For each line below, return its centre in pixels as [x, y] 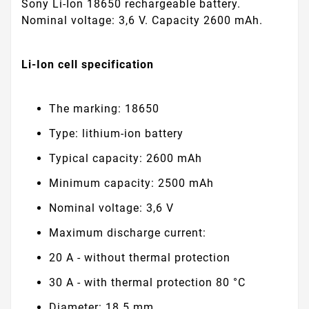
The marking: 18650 [104, 108]
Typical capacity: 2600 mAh [126, 158]
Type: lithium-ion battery [116, 133]
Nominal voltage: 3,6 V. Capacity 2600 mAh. [142, 21]
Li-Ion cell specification [88, 65]
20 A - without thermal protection [140, 257]
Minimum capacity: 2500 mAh [131, 183]
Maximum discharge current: [128, 232]
